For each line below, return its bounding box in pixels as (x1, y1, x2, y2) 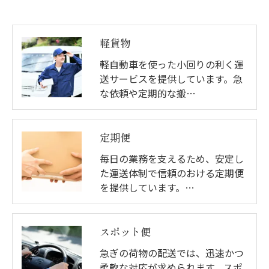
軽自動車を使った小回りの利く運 (100, 57, 244, 71)
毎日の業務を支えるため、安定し (100, 151, 244, 166)
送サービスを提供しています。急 (100, 71, 243, 86)
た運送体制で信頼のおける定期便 (100, 166, 244, 180)
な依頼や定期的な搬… (100, 86, 196, 100)
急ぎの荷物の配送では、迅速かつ (100, 246, 244, 260)
